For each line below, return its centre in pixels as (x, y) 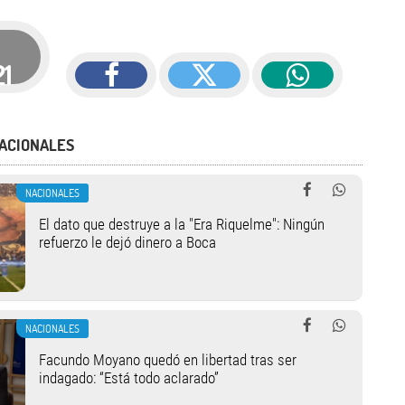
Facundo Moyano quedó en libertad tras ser (167, 360)
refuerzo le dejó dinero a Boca (127, 242)
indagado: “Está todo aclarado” (128, 378)
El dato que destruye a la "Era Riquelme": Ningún (181, 224)
